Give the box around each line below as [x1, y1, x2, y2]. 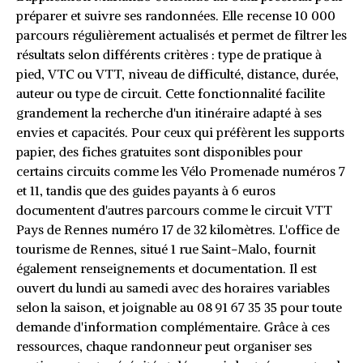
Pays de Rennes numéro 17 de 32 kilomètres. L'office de [16, 220, 340, 237]
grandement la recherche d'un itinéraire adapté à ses [16, 104, 322, 121]
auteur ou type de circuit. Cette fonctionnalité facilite [16, 84, 325, 101]
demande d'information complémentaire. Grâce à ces [16, 318, 330, 335]
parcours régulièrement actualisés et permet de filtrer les [16, 26, 347, 43]
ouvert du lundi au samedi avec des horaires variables [16, 279, 330, 296]
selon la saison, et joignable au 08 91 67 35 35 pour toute [16, 298, 342, 315]
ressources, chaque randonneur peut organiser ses [16, 337, 312, 354]
